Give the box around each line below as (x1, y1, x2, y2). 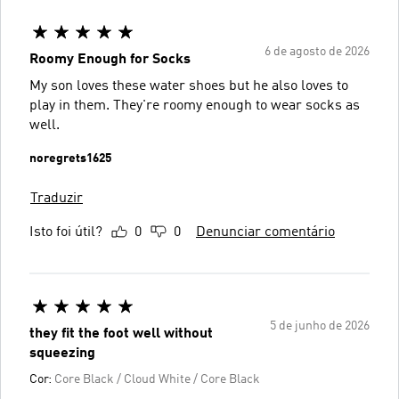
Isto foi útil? (29, 224, 102, 240)
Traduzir (30, 191, 83, 206)
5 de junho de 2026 (270, 319, 370, 332)
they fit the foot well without (29, 326, 213, 341)
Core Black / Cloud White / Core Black (54, 372, 260, 386)
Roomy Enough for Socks (29, 52, 191, 67)
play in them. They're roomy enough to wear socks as (29, 98, 360, 113)
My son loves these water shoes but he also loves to (29, 78, 348, 94)
